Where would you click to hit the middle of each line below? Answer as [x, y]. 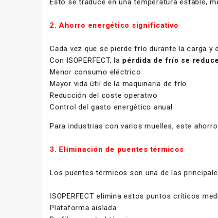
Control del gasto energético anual [111, 107]
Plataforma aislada [83, 208]
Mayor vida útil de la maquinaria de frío [118, 83]
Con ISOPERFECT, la [86, 60]
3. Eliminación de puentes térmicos [117, 149]
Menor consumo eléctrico [95, 72]
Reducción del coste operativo [104, 95]
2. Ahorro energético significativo [114, 25]
